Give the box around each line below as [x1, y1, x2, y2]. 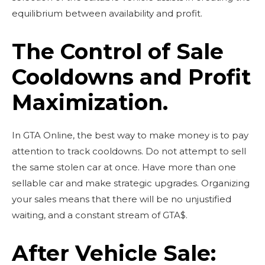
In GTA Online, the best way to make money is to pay [12, 129, 248, 141]
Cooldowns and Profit [12, 63, 251, 90]
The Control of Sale [12, 38, 224, 64]
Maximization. [12, 89, 168, 115]
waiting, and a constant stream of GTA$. [12, 209, 188, 221]
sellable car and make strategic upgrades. [12, 177, 199, 189]
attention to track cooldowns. [12, 145, 143, 157]
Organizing [201, 177, 250, 189]
